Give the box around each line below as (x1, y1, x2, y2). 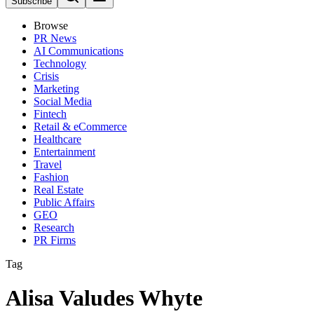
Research (34, 221, 74, 233)
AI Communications (34, 45, 123, 57)
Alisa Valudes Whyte (6, 285, 203, 311)
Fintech (34, 108, 67, 120)
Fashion (34, 171, 69, 183)
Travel (34, 158, 62, 170)
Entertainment (34, 146, 95, 158)
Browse (34, 20, 68, 32)
